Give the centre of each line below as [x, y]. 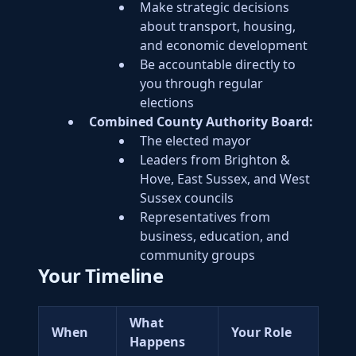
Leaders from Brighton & [215, 160]
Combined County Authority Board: [201, 122]
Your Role [261, 332]
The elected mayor [195, 141]
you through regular [201, 83]
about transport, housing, [218, 26]
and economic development [224, 45]
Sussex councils [187, 198]
